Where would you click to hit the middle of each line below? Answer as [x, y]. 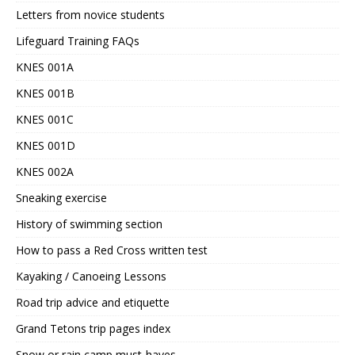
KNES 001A [45, 67]
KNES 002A [45, 171]
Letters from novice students [90, 14]
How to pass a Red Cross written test [112, 250]
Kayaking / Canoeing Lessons [91, 276]
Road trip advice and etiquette [93, 302]
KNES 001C [45, 119]
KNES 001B [45, 93]
